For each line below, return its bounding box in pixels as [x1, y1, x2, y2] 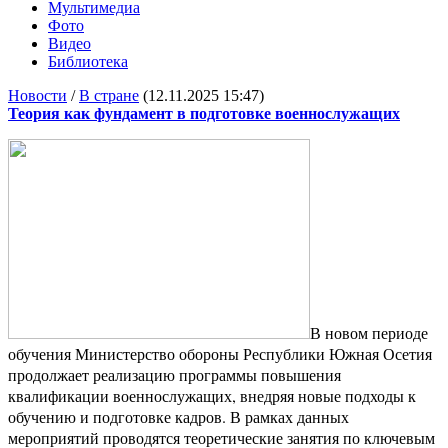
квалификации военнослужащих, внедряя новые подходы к [8, 385, 416, 407]
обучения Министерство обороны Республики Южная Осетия [8, 343, 432, 365]
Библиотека [48, 52, 128, 70]
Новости [8, 86, 67, 104]
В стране [79, 86, 139, 104]
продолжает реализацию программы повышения [8, 364, 341, 386]
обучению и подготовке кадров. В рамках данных [8, 406, 349, 428]
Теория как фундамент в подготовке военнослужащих [8, 104, 400, 122]
